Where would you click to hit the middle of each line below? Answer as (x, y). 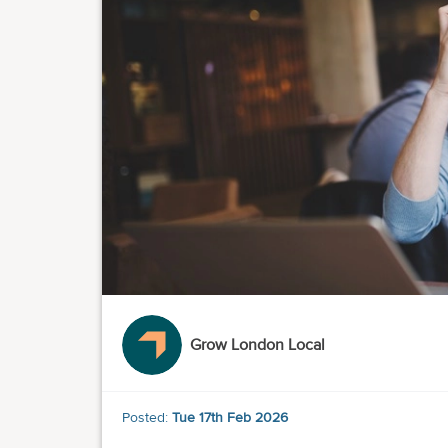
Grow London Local (257, 345)
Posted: (147, 418)
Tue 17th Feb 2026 (230, 418)
